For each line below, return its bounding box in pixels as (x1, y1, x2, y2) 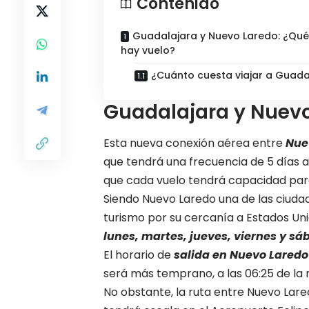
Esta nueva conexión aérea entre (103, 135, 286, 152)
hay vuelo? (121, 43, 175, 57)
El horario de (103, 247, 174, 263)
